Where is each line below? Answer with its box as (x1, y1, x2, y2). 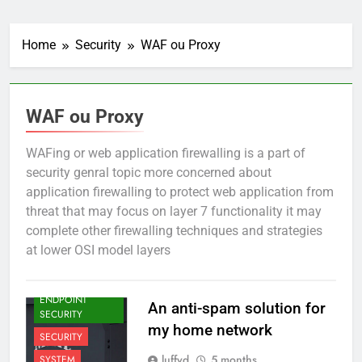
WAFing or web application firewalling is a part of (26, 145, 305, 162)
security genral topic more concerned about (26, 165, 271, 181)
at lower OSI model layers (26, 242, 170, 259)
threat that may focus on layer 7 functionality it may (26, 204, 322, 220)
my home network (147, 321, 272, 340)
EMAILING (40, 269, 83, 284)
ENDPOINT (40, 292, 87, 307)
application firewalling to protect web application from (26, 184, 334, 200)
